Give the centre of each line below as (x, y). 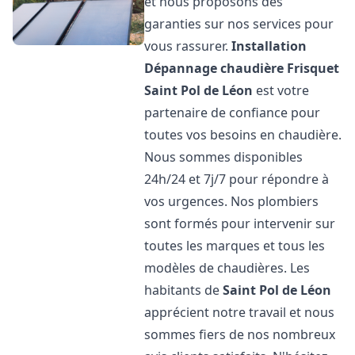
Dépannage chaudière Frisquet (242, 68)
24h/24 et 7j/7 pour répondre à (237, 179)
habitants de (184, 290)
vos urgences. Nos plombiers (232, 201)
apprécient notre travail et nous (240, 312)
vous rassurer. (188, 46)
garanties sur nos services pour (239, 24)
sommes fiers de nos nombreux (240, 334)
